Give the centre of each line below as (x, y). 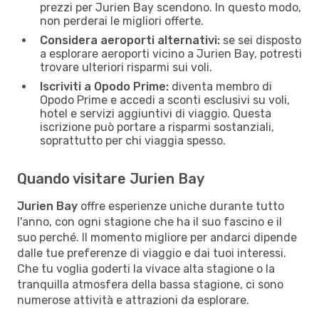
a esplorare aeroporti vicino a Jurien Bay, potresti (171, 53)
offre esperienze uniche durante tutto (181, 206)
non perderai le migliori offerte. (122, 21)
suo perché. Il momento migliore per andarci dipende (157, 237)
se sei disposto (261, 40)
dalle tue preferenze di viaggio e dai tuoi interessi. (152, 253)
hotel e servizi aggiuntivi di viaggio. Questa (156, 113)
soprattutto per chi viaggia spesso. (133, 140)
